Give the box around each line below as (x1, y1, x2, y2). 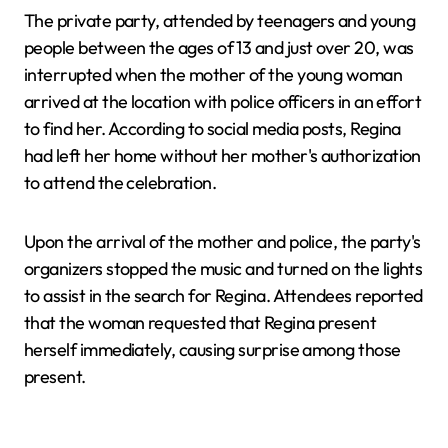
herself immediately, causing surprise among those (24, 338, 401, 362)
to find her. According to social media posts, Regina (24, 117, 401, 141)
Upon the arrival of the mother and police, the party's (24, 230, 421, 254)
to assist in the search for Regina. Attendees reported (24, 284, 423, 308)
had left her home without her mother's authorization (24, 144, 421, 168)
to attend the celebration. (24, 171, 216, 195)
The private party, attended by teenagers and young (24, 9, 415, 33)
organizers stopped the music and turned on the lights (24, 257, 423, 281)
